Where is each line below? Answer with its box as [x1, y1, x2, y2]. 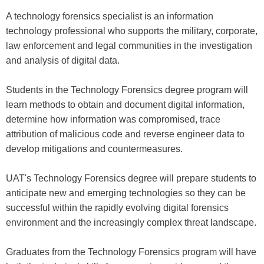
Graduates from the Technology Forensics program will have [6, 246, 256, 257]
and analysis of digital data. [6, 55, 120, 65]
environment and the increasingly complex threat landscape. [6, 217, 256, 227]
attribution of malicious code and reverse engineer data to [6, 128, 245, 139]
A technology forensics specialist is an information [6, 11, 213, 21]
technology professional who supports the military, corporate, [6, 25, 258, 36]
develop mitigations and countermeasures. [6, 143, 183, 154]
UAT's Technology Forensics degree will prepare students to [6, 173, 256, 183]
